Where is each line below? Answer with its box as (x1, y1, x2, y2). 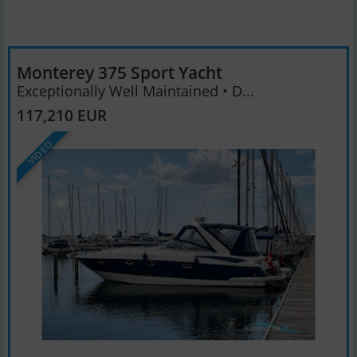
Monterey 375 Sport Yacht (17, 61, 222, 84)
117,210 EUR (17, 104, 107, 126)
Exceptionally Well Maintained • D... (17, 80, 254, 100)
